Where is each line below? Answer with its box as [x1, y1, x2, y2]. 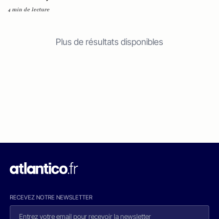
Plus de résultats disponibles [56, 37, 163, 47]
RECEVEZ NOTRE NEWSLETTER [10, 194, 92, 201]
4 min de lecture [8, 6, 49, 13]
